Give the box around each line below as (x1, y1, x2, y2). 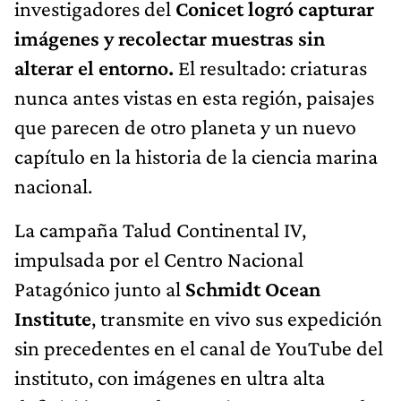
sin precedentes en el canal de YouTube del (14, 335, 383, 360)
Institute (14, 305, 91, 330)
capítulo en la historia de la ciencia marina (14, 143, 378, 168)
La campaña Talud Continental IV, (14, 217, 306, 242)
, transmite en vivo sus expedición (91, 305, 382, 330)
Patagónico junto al (14, 276, 185, 301)
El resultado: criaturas (178, 55, 367, 80)
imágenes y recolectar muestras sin (14, 25, 325, 50)
